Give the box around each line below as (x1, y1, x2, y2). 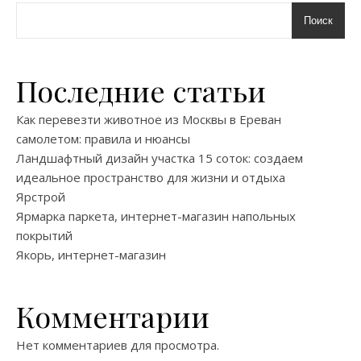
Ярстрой (16, 188, 65, 205)
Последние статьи (16, 70, 266, 110)
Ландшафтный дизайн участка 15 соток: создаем (16, 149, 303, 166)
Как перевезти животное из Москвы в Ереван (16, 110, 281, 127)
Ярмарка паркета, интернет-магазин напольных (16, 207, 296, 224)
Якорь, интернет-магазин (16, 246, 166, 263)
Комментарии (16, 296, 210, 335)
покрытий (16, 226, 73, 243)
